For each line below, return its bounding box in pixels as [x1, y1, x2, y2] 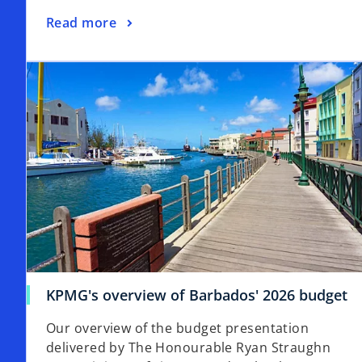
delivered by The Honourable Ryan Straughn [46, 338, 331, 356]
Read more [46, 13, 116, 32]
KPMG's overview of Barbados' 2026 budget [46, 284, 347, 305]
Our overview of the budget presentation [46, 318, 309, 337]
